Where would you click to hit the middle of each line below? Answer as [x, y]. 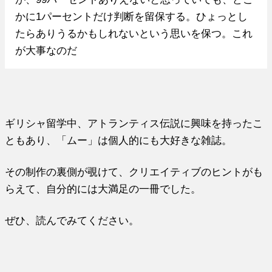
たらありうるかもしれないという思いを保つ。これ [134, 33]
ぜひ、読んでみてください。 [72, 221]
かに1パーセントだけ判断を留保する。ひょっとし [131, 16]
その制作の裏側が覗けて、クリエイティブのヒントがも [134, 172]
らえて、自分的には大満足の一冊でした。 [103, 189]
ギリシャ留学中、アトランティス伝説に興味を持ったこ [134, 124]
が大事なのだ [46, 50]
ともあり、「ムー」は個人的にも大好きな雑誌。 [119, 141]
